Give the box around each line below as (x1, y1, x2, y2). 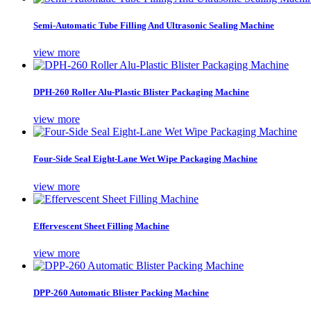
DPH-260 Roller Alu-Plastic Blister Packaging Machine (33, 87, 249, 98)
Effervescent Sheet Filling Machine (33, 220, 169, 231)
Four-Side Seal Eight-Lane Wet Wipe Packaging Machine (33, 153, 258, 165)
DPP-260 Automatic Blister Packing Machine (33, 287, 209, 299)
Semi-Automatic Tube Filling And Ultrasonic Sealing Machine (33, 19, 274, 31)
